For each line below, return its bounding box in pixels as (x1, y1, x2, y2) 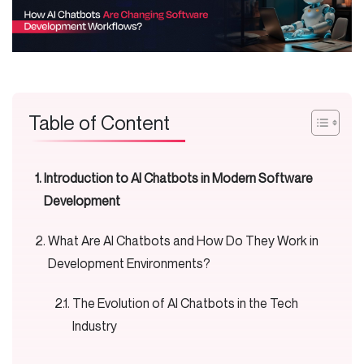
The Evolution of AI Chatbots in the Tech (72, 295, 299, 312)
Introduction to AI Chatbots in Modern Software (44, 170, 314, 187)
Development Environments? (48, 255, 214, 272)
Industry (72, 318, 123, 335)
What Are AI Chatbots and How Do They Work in (48, 232, 319, 249)
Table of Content (28, 111, 170, 135)
